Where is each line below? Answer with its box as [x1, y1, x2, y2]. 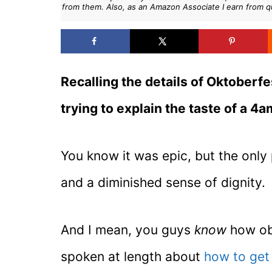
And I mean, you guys [61, 222, 194, 237]
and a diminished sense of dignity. [61, 174, 265, 190]
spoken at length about [61, 248, 204, 264]
